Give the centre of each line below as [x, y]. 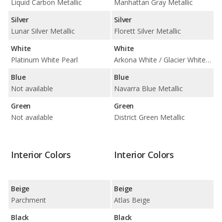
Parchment [28, 200]
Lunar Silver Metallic [43, 31]
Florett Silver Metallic [147, 31]
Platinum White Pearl [44, 59]
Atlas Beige [132, 200]
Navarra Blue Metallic [148, 88]
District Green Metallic [149, 117]
